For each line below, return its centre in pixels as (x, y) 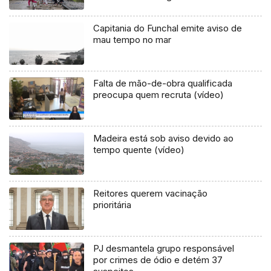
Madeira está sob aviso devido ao (164, 139)
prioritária (113, 205)
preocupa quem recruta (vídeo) (159, 95)
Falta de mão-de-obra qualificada (163, 83)
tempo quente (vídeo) (139, 150)
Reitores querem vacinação (151, 193)
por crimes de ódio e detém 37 (158, 260)
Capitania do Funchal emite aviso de (168, 28)
